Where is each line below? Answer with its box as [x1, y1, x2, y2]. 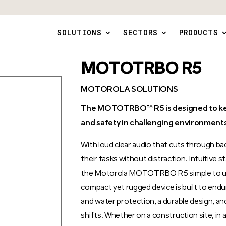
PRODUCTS [179, 28, 218, 37]
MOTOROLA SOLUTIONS [81, 85, 178, 94]
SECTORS [123, 28, 158, 37]
